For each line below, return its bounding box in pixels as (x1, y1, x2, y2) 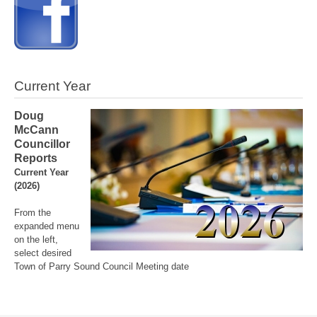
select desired (14, 247, 71, 258)
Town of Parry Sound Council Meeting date (14, 260, 189, 272)
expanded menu (14, 220, 79, 231)
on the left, (14, 234, 58, 245)
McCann (14, 123, 59, 136)
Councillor (14, 137, 70, 150)
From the (14, 207, 51, 218)
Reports (14, 151, 57, 164)
